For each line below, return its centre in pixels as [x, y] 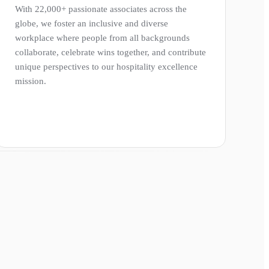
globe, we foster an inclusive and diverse [92, 23]
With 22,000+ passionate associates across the [101, 9]
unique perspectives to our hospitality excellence [106, 66]
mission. [31, 81]
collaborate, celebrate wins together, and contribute [110, 52]
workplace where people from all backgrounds [102, 38]
